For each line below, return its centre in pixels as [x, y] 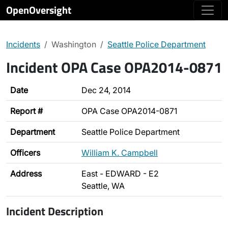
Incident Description [55, 211]
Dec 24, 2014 [106, 90]
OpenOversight [39, 10]
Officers [25, 153]
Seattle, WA [103, 186]
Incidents [23, 44]
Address [26, 174]
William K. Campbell [120, 153]
